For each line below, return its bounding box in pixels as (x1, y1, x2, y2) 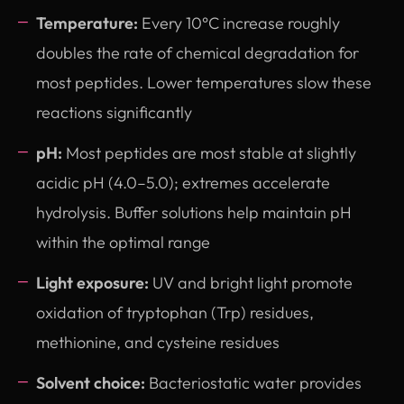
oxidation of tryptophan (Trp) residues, (36, 301, 314, 323)
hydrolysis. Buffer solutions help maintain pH (36, 201, 352, 223)
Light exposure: (36, 271, 149, 293)
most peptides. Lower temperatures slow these (36, 71, 372, 93)
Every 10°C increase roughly (138, 12, 340, 33)
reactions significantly (36, 101, 192, 123)
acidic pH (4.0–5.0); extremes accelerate (36, 171, 330, 193)
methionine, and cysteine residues (36, 331, 280, 353)
